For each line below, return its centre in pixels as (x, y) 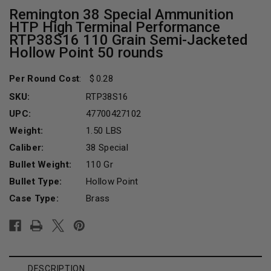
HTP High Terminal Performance (115, 27)
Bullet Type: (36, 181)
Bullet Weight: (41, 164)
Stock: (23, 229)
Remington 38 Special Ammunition (121, 14)
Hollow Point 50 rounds (86, 52)
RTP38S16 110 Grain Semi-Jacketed (129, 40)
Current (27, 216)
